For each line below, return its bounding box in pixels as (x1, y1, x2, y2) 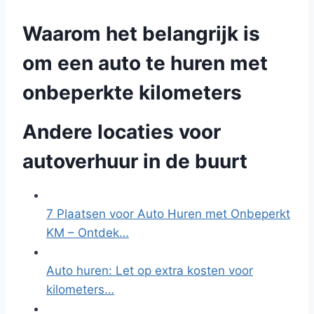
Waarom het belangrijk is (22, 22, 260, 46)
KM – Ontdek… (46, 226, 129, 240)
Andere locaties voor (22, 120, 221, 144)
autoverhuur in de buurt (22, 149, 247, 173)
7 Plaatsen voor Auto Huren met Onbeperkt (46, 207, 290, 221)
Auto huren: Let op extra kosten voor (46, 264, 253, 278)
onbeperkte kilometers (22, 81, 242, 104)
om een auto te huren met (22, 51, 268, 75)
